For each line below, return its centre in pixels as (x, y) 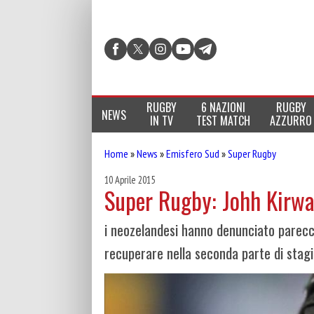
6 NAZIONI (223, 107)
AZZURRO (291, 121)
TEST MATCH (223, 121)
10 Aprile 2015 (130, 180)
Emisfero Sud (193, 153)
